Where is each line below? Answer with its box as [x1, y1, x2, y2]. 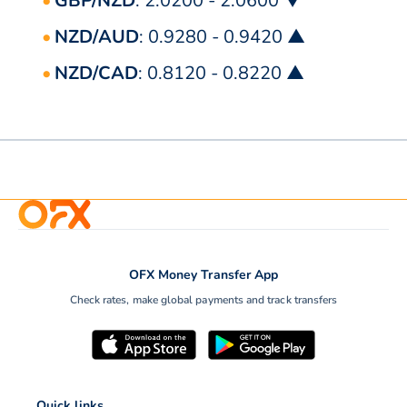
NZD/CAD [55, 61, 138, 86]
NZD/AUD [55, 25, 139, 50]
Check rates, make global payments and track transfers [69, 293, 338, 308]
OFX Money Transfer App [129, 266, 278, 284]
